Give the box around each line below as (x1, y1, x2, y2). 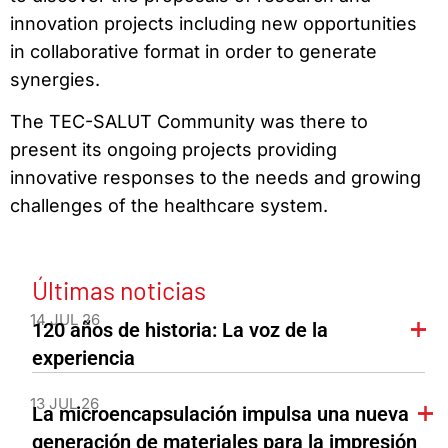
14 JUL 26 (29, 310, 100, 329)
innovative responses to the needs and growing (10, 167, 421, 189)
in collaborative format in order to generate (10, 40, 377, 62)
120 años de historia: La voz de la (31, 318, 328, 342)
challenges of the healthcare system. (10, 195, 328, 217)
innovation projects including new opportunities (10, 12, 417, 34)
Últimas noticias (31, 275, 206, 305)
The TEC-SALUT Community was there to (10, 111, 368, 133)
